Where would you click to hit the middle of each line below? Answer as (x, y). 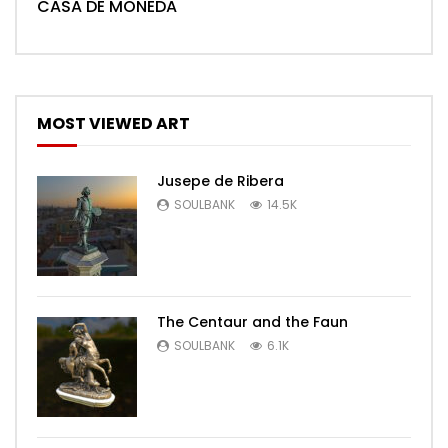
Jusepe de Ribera (220, 181)
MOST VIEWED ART (113, 123)
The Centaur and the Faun (252, 322)
